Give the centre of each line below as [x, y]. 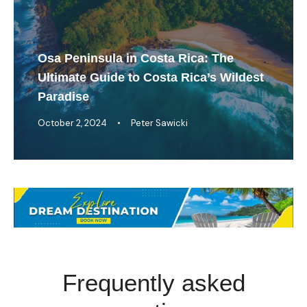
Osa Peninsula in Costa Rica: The [136, 58]
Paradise [63, 96]
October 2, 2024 [72, 123]
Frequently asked [153, 283]
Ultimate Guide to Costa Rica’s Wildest [151, 77]
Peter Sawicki [159, 123]
